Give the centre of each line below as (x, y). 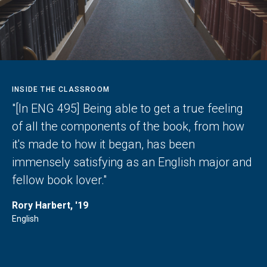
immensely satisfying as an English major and (132, 162)
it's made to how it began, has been (103, 144)
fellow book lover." (59, 180)
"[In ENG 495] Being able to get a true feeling (128, 108)
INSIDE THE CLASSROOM (61, 89)
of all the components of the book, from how (128, 126)
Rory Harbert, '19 (50, 205)
